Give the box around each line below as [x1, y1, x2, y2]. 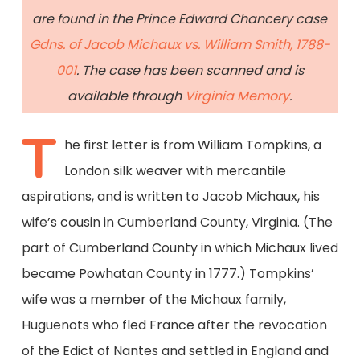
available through [67, 87, 186, 106]
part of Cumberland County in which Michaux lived [21, 238, 338, 257]
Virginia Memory [185, 87, 290, 106]
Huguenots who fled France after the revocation [21, 315, 327, 334]
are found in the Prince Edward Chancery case [32, 10, 328, 29]
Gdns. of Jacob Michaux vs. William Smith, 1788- [29, 35, 330, 55]
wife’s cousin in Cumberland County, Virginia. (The [21, 212, 333, 231]
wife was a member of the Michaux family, [21, 289, 286, 309]
